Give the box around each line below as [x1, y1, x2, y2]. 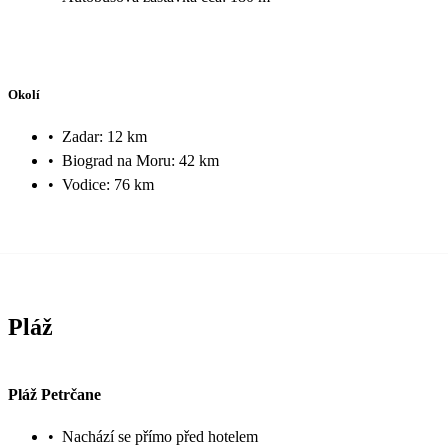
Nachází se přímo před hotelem [62, 428, 258, 446]
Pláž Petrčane [8, 386, 101, 403]
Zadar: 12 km [62, 127, 147, 145]
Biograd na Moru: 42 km [62, 151, 219, 169]
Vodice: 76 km [62, 175, 154, 193]
